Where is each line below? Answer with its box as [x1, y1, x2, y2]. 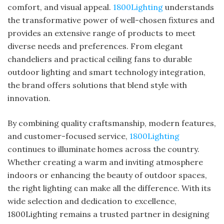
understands [165, 1, 214, 12]
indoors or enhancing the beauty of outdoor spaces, [7, 169, 207, 180]
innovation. [7, 92, 50, 103]
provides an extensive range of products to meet [7, 27, 195, 38]
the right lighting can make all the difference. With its [7, 182, 211, 193]
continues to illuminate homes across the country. [7, 143, 199, 154]
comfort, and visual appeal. [7, 1, 113, 12]
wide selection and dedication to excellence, [7, 195, 176, 206]
